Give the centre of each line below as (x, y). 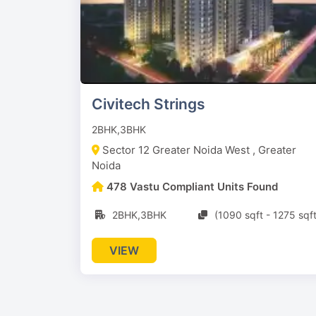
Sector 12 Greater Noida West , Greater (199, 150)
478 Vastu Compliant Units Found (192, 187)
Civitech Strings (148, 104)
